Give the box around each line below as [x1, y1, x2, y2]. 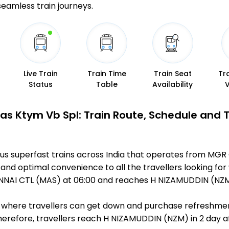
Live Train [23, 68, 58, 79]
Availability [152, 79, 193, 90]
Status [28, 79, 53, 90]
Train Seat [153, 68, 192, 79]
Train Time [87, 68, 126, 79]
